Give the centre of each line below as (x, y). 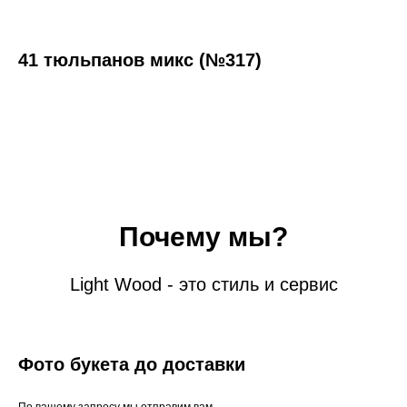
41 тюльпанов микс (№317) (140, 60)
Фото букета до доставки (132, 364)
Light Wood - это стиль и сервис (203, 284)
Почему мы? (203, 236)
